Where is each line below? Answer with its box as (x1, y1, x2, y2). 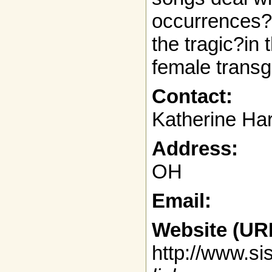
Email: (152, 189, 211, 212)
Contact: (152, 85, 233, 108)
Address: (152, 137, 238, 160)
